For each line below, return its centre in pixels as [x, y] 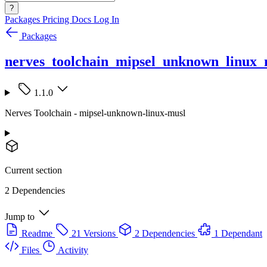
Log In [106, 19]
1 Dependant [238, 233]
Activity [73, 250]
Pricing [57, 19]
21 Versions [94, 233]
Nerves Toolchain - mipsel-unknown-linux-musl [95, 113]
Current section [33, 170]
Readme [37, 233]
